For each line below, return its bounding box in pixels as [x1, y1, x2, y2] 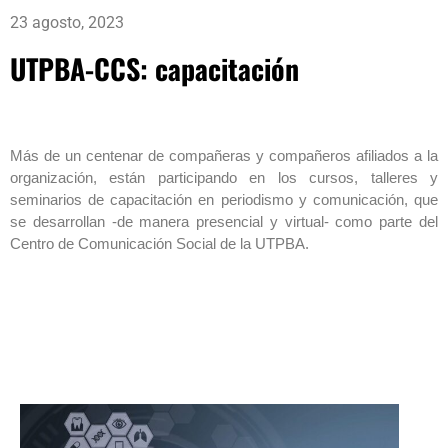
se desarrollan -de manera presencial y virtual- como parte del [10, 212, 438, 230]
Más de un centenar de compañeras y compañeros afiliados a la [10, 146, 438, 164]
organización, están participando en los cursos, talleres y [10, 168, 438, 186]
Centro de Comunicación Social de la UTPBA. [10, 234, 309, 252]
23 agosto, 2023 [10, 12, 124, 32]
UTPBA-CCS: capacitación [10, 47, 299, 89]
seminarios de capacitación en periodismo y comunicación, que [10, 190, 438, 208]
